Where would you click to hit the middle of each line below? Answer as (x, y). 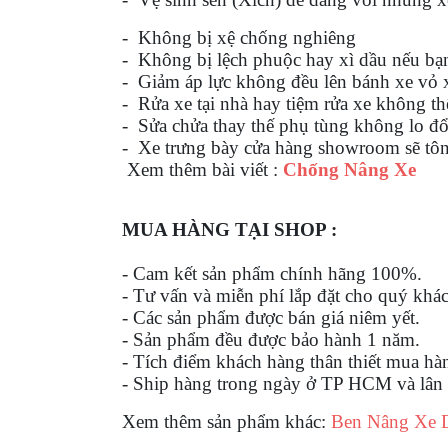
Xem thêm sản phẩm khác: (226, 422)
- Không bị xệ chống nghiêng (239, 38)
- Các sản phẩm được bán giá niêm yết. (271, 318)
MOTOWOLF (89, 88)
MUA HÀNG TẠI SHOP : (229, 230)
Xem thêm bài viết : (202, 170)
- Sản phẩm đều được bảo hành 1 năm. (271, 340)
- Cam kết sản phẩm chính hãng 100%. (272, 274)
